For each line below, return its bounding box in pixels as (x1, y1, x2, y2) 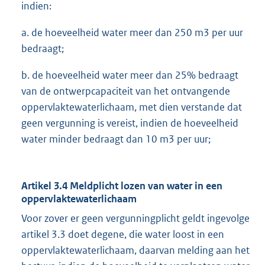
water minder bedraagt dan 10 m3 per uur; (21, 132, 211, 146)
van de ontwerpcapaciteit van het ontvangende (21, 85, 230, 98)
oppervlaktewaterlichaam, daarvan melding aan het (21, 244, 250, 257)
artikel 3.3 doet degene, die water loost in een (21, 228, 224, 241)
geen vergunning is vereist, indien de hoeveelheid (21, 117, 238, 130)
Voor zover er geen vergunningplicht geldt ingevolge (21, 212, 250, 225)
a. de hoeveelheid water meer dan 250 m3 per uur (21, 26, 243, 40)
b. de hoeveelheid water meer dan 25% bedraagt (21, 69, 238, 82)
